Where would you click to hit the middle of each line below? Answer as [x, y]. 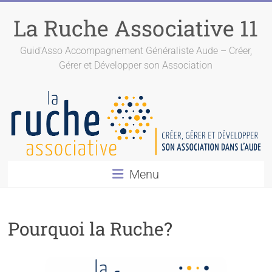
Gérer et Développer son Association [136, 65]
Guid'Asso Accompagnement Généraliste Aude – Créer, [136, 51]
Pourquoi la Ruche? [90, 229]
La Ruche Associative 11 [136, 28]
